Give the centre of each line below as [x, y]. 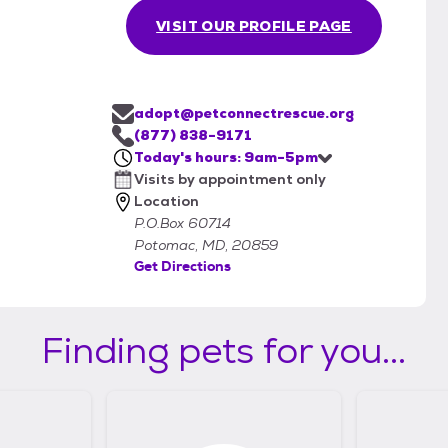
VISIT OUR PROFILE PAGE [254, 26]
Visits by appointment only [230, 179]
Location [166, 201]
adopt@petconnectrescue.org [244, 113]
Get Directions [182, 266]
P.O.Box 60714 [182, 223]
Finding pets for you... [224, 351]
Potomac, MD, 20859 [206, 245]
